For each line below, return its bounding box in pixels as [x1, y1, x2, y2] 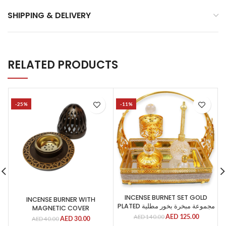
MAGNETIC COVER [32, 204, 90, 213]
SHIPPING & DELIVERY [8, 10, 91, 21]
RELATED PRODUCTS [8, 57, 118, 73]
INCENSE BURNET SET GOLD [125, 193, 208, 202]
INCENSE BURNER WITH [26, 195, 96, 204]
